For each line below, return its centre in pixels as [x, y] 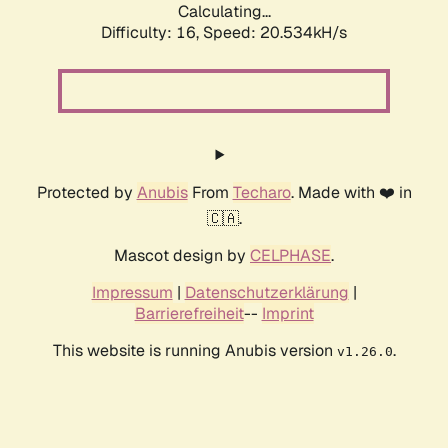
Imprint [287, 314]
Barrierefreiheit [189, 314]
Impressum [132, 293]
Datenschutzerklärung [266, 293]
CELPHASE [290, 256]
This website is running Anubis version [194, 351]
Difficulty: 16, [152, 33]
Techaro [261, 193]
